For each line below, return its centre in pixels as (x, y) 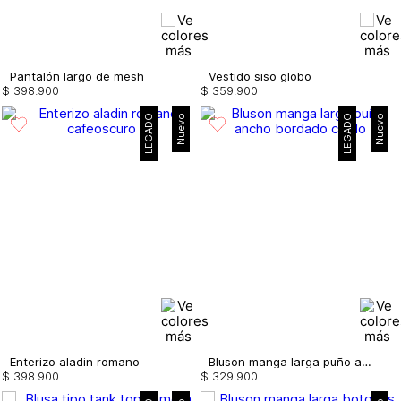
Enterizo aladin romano (75, 361)
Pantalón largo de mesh (77, 76)
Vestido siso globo (260, 76)
